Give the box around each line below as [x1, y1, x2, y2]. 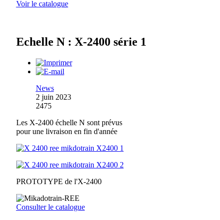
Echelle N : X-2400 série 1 [16, 35, 146, 49]
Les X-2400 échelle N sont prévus [16, 118, 122, 127]
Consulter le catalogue [16, 203, 85, 212]
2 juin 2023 [35, 93, 71, 102]
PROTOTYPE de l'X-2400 [16, 177, 102, 186]
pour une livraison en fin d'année [16, 127, 117, 136]
